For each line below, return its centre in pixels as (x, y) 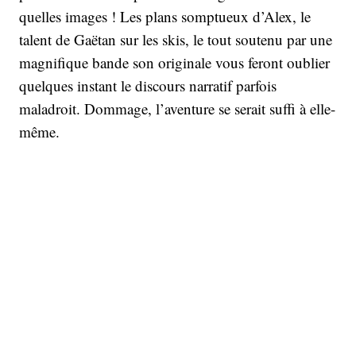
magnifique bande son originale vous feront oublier (174, 62)
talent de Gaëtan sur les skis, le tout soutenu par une (176, 39)
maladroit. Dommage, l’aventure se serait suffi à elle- (177, 108)
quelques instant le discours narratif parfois (148, 85)
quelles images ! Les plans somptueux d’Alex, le (165, 16)
